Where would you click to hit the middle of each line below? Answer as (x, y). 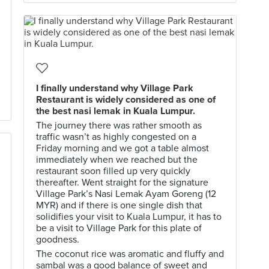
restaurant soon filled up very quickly (113, 171)
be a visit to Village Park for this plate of (119, 228)
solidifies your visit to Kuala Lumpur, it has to (129, 217)
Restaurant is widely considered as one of (126, 100)
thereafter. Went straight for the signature (122, 183)
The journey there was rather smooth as (119, 125)
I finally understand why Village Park (115, 88)
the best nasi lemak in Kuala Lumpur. (116, 111)
